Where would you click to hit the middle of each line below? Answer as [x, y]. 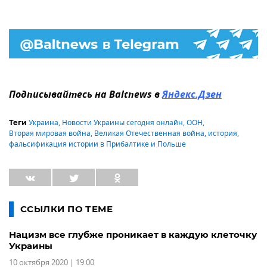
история [223, 134]
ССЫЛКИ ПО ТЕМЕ [67, 209]
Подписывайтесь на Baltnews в [86, 96]
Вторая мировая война [50, 134]
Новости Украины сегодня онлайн [122, 123]
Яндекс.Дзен [192, 96]
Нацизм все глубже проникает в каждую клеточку [133, 235]
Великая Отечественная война [149, 134]
